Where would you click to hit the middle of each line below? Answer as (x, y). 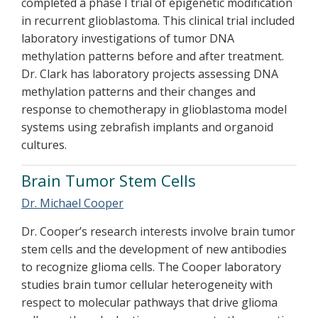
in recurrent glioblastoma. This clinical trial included (158, 21)
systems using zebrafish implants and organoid (147, 127)
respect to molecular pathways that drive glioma (149, 302)
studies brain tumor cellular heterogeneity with (147, 285)
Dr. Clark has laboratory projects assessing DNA (150, 74)
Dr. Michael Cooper (72, 203)
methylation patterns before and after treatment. (153, 56)
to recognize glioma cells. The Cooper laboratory (151, 267)
